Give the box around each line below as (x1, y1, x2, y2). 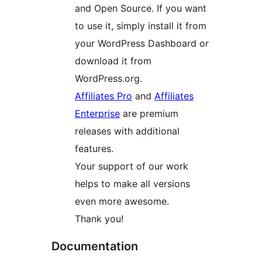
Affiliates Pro (75, 90, 132, 102)
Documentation (51, 239, 138, 254)
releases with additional (75, 125, 180, 137)
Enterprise (75, 108, 120, 120)
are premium (120, 108, 178, 120)
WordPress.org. (75, 73, 142, 85)
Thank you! (75, 213, 123, 225)
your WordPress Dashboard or (75, 37, 209, 50)
